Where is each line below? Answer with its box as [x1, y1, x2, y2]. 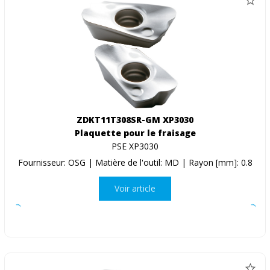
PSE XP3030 [111, 140, 159, 152]
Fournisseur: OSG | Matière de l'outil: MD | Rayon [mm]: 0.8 [17, 156, 253, 168]
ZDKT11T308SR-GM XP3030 [77, 113, 193, 125]
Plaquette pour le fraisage [74, 127, 196, 139]
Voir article [115, 183, 155, 195]
